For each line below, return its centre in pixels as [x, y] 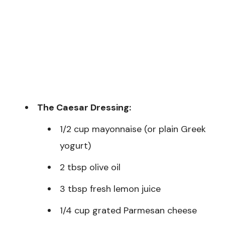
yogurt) [75, 146]
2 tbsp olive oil [90, 167]
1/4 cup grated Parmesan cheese [128, 211]
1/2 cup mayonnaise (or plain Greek [133, 129]
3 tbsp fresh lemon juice [110, 189]
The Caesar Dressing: [84, 108]
